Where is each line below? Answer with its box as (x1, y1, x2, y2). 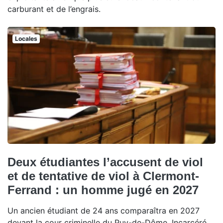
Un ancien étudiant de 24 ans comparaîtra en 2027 (7, 206, 200, 216)
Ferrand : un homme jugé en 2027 (7, 183, 199, 197)
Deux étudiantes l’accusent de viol (7, 155, 203, 169)
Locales (14, 35, 37, 42)
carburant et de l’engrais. (7, 4, 101, 14)
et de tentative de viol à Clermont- (7, 169, 199, 183)
